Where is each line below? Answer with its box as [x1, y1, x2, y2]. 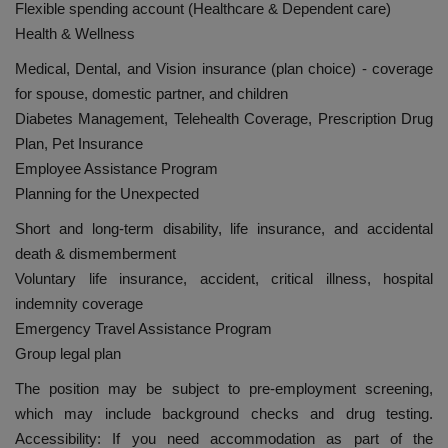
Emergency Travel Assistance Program [15, 320, 272, 338]
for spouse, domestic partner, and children [15, 85, 288, 103]
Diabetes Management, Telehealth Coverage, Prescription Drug [15, 110, 433, 128]
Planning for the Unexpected [15, 185, 199, 203]
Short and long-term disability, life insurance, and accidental [15, 220, 433, 238]
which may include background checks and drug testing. [15, 405, 433, 423]
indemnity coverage [15, 295, 143, 313]
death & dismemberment [15, 245, 176, 263]
